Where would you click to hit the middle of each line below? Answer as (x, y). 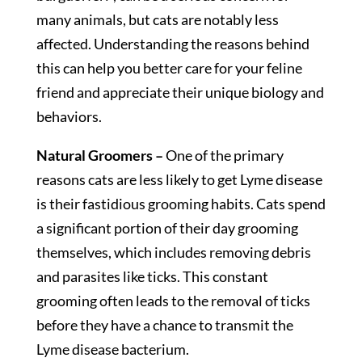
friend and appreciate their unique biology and (180, 93)
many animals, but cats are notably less (157, 20)
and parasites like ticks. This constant (152, 277)
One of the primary (224, 156)
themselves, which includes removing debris (173, 253)
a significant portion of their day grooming (167, 228)
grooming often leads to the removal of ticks (173, 301)
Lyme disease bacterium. (112, 349)
